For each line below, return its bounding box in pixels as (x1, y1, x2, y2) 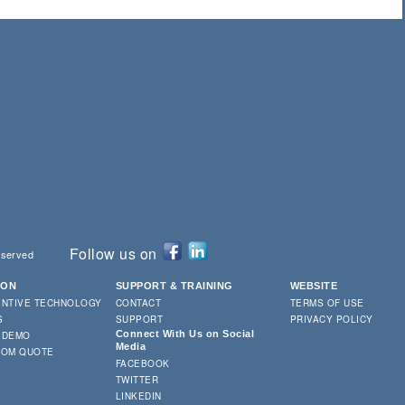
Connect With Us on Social (116, 327, 254, 339)
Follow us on (70, 242, 157, 264)
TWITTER (116, 372, 159, 386)
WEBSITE (290, 279, 338, 291)
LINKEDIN (116, 389, 162, 402)
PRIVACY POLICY (290, 312, 373, 325)
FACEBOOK (116, 356, 170, 370)
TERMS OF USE (290, 296, 364, 309)
